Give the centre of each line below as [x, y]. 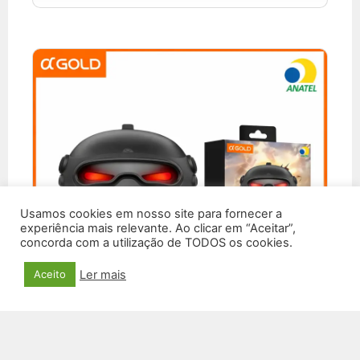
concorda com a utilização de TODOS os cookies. [156, 243]
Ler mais [103, 274]
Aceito [50, 274]
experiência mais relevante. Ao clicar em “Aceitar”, [158, 228]
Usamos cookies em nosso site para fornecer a [151, 214]
